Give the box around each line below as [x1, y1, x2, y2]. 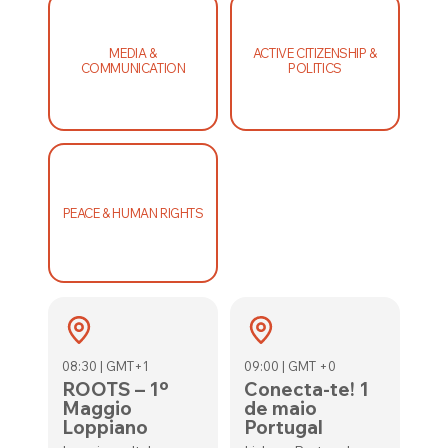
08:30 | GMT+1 [62, 358, 150, 374]
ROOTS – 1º [62, 377, 170, 401]
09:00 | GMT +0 [243, 358, 336, 374]
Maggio [62, 396, 133, 420]
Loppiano [62, 415, 149, 439]
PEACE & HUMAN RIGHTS [62, 204, 204, 221]
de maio [243, 396, 317, 420]
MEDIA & [109, 45, 157, 61]
